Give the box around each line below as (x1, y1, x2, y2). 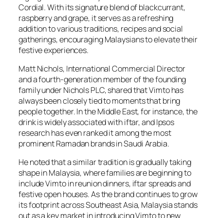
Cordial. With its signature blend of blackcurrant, (18, 1, 185, 13)
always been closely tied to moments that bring (18, 95, 181, 106)
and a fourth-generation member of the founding (18, 73, 186, 85)
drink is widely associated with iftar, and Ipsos (18, 116, 175, 127)
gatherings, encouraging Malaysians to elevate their (18, 34, 198, 45)
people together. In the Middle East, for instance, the (18, 106, 198, 117)
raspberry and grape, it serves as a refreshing (18, 12, 174, 23)
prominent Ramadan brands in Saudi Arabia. (18, 138, 169, 149)
